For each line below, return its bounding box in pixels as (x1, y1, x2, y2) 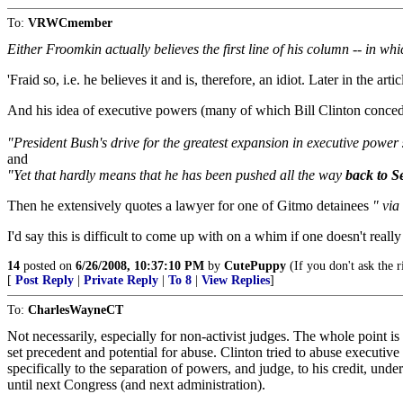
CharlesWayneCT (28, 303, 123, 317)
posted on (20, 259, 76, 273)
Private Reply (84, 273, 158, 287)
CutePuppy (224, 259, 286, 273)
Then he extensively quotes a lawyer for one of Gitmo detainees (7, 198, 372, 213)
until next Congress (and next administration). (7, 377, 265, 392)
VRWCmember (28, 16, 112, 30)
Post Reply (15, 273, 74, 287)
